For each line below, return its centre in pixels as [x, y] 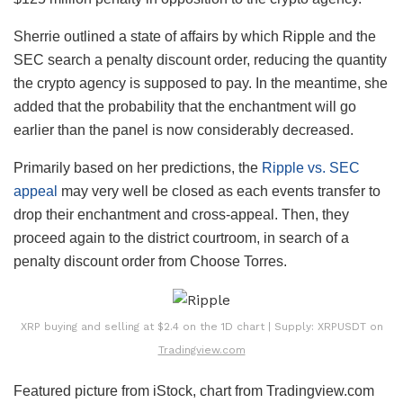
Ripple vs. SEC [311, 167]
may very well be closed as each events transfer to [219, 191]
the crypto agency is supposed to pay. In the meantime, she [201, 83]
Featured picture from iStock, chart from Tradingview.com [194, 390]
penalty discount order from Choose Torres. [150, 261]
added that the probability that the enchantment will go [185, 106]
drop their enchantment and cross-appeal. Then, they [181, 214]
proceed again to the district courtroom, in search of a [181, 237]
